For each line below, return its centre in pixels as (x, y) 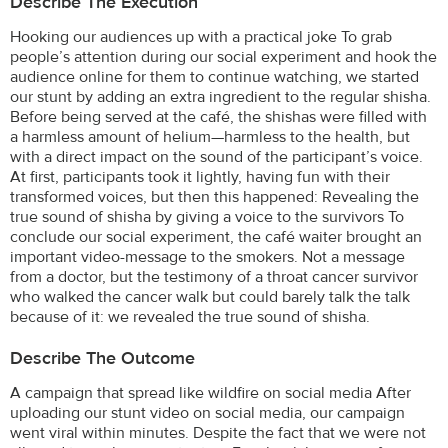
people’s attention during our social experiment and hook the (223, 56)
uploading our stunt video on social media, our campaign (207, 412)
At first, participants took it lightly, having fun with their (200, 176)
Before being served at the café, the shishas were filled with (218, 116)
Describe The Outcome (102, 358)
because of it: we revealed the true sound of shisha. (190, 316)
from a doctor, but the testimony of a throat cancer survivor (214, 276)
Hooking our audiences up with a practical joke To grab (201, 36)
